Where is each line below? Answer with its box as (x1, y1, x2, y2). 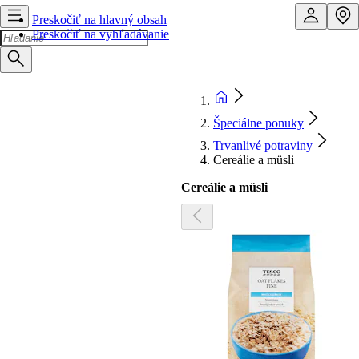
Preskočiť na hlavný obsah (32, 13, 167, 26)
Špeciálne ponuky (213, 116, 304, 130)
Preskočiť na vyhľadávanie (32, 27, 169, 41)
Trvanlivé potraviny (213, 139, 313, 152)
